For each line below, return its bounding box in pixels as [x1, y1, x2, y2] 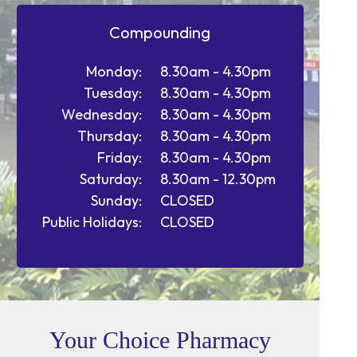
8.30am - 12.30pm [159, 170, 276, 188]
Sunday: [90, 191, 142, 210]
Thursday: [76, 127, 142, 145]
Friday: [96, 148, 142, 167]
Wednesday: [61, 105, 142, 124]
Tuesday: [83, 84, 142, 102]
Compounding [109, 22, 210, 42]
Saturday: [79, 170, 142, 188]
